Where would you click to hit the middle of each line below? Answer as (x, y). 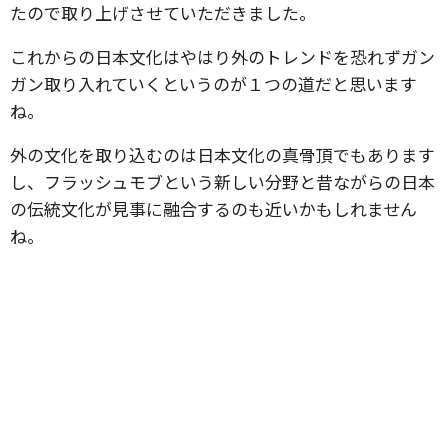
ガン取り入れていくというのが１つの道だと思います (213, 83)
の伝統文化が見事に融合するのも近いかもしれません (213, 208)
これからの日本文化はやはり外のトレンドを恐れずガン (222, 56)
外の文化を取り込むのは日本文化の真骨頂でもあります (222, 154)
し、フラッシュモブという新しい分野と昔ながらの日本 (222, 181)
